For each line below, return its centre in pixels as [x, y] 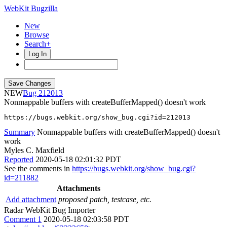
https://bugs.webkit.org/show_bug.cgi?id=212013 [97, 117]
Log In [37, 54]
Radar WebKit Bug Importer [50, 210]
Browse [37, 35]
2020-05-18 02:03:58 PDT [86, 219]
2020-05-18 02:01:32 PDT [78, 159]
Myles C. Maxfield [34, 150]
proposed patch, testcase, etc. [105, 199]
